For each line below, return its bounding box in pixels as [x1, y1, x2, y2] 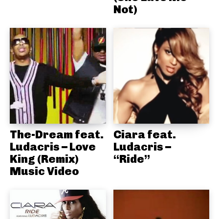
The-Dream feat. [10, 128, 104, 142]
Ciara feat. [113, 128, 176, 142]
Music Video [10, 164, 79, 178]
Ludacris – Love [10, 140, 96, 154]
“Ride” [113, 152, 150, 166]
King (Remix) [10, 152, 79, 166]
